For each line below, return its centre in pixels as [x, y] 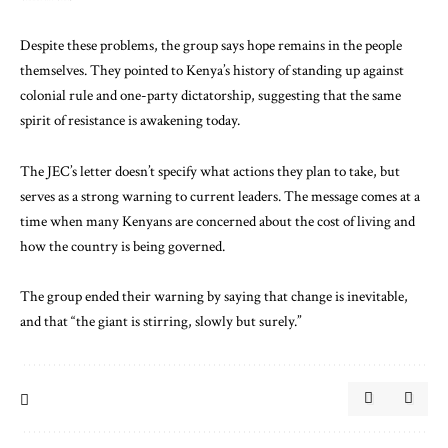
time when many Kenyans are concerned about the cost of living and [217, 221]
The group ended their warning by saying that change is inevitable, [214, 297]
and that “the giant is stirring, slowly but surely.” [161, 322]
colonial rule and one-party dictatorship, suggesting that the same [210, 96]
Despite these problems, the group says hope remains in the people [211, 46]
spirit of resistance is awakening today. [130, 121]
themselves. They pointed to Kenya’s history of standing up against [212, 71]
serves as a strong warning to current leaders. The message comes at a [220, 196]
